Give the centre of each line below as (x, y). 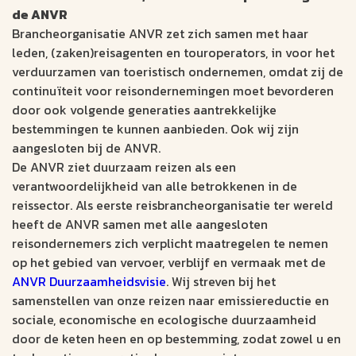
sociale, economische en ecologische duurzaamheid (164, 320)
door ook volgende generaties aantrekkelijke (144, 110)
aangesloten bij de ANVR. (86, 148)
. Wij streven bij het (221, 282)
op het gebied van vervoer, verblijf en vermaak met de (169, 263)
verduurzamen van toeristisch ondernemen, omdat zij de (178, 72)
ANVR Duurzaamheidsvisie (89, 282)
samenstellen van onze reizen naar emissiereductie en (170, 301)
